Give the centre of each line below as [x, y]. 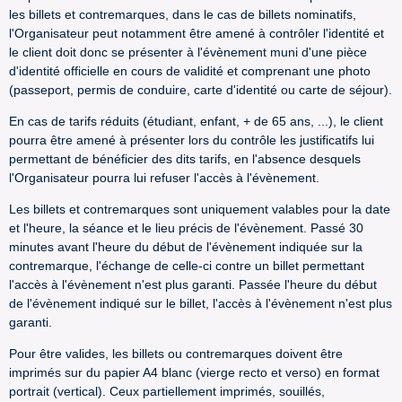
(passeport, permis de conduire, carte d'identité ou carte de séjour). [201, 90]
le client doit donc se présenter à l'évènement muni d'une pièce [188, 52]
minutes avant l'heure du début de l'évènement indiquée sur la [186, 247]
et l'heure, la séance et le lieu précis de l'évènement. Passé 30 [186, 228]
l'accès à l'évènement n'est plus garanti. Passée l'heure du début [193, 284]
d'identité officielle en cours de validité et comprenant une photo [190, 71]
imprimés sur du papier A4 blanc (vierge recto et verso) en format [194, 372]
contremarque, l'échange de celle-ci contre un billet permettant [187, 266]
